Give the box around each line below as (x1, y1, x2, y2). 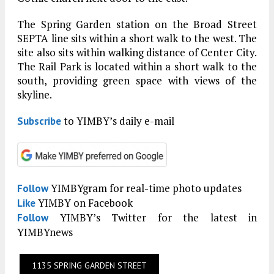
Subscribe (17, 114, 61, 128)
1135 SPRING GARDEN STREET (32, 260, 147, 272)
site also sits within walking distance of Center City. (17, 45, 257, 59)
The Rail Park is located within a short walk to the (17, 59, 257, 73)
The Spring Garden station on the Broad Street (17, 17, 257, 31)
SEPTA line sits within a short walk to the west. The (17, 31, 257, 45)
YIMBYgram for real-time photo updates (48, 181, 242, 196)
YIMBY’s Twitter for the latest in (48, 210, 257, 225)
